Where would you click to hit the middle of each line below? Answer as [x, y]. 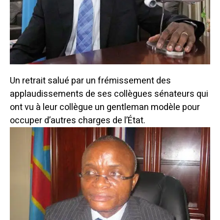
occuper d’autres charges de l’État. [78, 121]
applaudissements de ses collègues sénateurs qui [109, 94]
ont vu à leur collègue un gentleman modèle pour [105, 108]
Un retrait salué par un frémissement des [90, 81]
